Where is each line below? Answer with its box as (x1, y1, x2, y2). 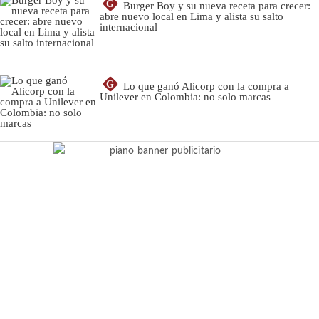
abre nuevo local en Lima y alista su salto (100, 10, 283, 22)
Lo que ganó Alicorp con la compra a (123, 80, 289, 92)
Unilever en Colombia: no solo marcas (100, 90, 271, 103)
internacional (100, 21, 157, 33)
